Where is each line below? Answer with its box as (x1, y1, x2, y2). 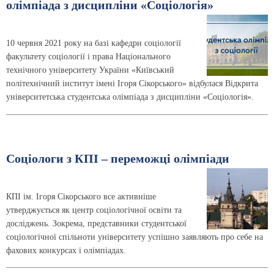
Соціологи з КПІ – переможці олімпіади (6, 152, 229, 165)
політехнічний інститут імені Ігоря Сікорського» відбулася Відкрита (6, 78, 258, 88)
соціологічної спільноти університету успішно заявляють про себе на (6, 232, 263, 242)
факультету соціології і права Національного (6, 51, 171, 61)
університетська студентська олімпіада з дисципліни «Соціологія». (6, 92, 254, 102)
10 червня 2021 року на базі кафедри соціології (6, 38, 181, 48)
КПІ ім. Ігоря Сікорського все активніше (6, 191, 156, 201)
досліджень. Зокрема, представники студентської (6, 218, 187, 228)
